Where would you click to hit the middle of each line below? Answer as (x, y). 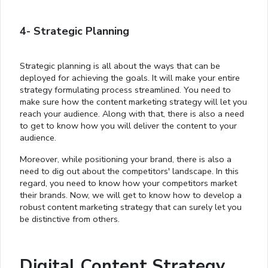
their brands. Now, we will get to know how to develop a (131, 195)
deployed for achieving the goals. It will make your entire (130, 78)
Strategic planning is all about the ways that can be (120, 66)
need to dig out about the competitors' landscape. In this (129, 171)
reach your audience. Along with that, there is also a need (132, 114)
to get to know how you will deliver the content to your (128, 126)
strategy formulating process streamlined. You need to (125, 90)
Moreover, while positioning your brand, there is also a (126, 159)
